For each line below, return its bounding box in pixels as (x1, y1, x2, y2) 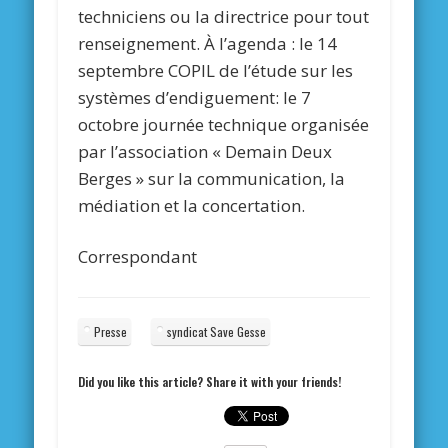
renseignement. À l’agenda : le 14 (78, 32, 338, 56)
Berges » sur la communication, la (78, 167, 346, 191)
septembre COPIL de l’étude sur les (78, 59, 354, 83)
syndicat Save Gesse (167, 323, 267, 341)
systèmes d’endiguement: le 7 (78, 86, 312, 110)
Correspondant (78, 245, 198, 269)
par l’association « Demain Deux (78, 140, 333, 164)
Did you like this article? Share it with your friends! (78, 373, 342, 391)
